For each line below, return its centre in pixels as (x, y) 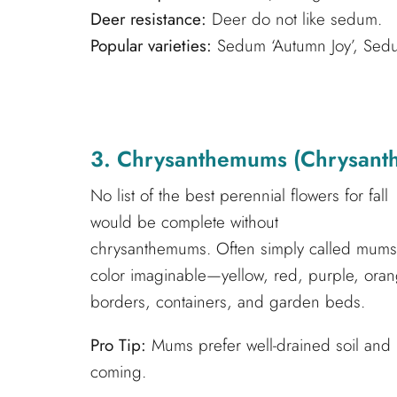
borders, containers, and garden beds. (228, 302)
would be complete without (184, 222)
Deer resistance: (148, 19)
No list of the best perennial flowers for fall (239, 196)
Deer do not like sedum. (294, 19)
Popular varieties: (151, 45)
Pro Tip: (118, 346)
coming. (118, 372)
